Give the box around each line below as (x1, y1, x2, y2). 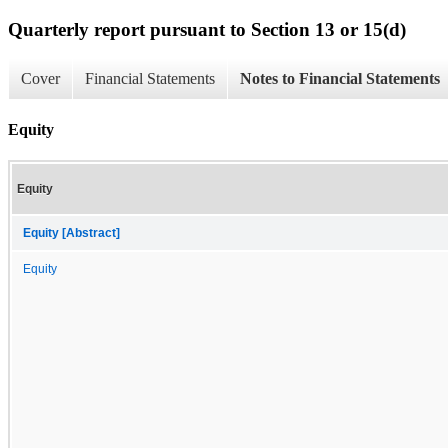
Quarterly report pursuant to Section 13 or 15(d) (8, 18, 406, 40)
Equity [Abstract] (23, 226, 120, 239)
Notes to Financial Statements (240, 70, 440, 88)
